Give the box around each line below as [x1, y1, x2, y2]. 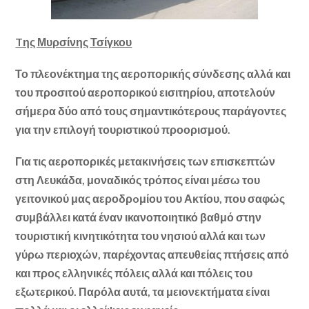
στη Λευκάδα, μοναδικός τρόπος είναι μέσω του [15, 173, 261, 187]
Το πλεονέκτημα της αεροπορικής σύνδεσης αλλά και [15, 66, 291, 80]
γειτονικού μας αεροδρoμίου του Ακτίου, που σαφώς [15, 192, 286, 206]
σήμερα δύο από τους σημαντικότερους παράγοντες [15, 103, 287, 117]
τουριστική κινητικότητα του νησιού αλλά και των [15, 229, 266, 243]
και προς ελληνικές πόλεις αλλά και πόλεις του [15, 266, 253, 280]
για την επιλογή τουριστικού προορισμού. [15, 122, 231, 136]
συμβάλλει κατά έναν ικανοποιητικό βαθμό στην [15, 210, 262, 224]
